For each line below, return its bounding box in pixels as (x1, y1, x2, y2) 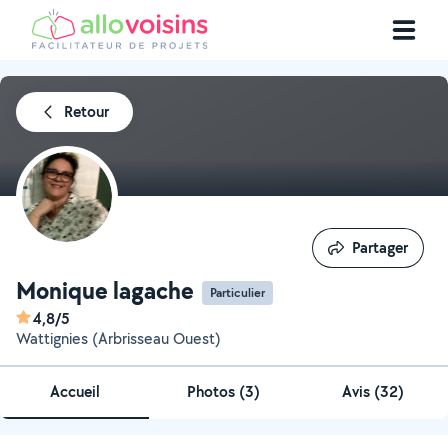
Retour (64, 101, 109, 122)
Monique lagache (16, 274, 194, 306)
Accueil (49, 381, 100, 402)
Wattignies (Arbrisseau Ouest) (16, 328, 221, 349)
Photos (187, 381, 240, 402)
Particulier (210, 283, 265, 301)
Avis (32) (342, 381, 405, 402)
